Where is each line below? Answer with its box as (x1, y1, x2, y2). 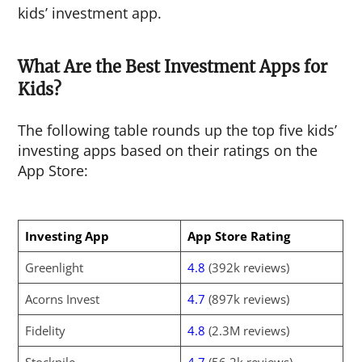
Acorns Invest (24, 291, 99, 307)
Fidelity (24, 322, 69, 339)
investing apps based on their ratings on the (18, 141, 318, 160)
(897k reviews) (204, 291, 289, 307)
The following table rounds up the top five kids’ (18, 120, 338, 140)
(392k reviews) (204, 259, 289, 276)
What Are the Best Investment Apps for (18, 57, 328, 77)
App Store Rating (187, 228, 290, 244)
